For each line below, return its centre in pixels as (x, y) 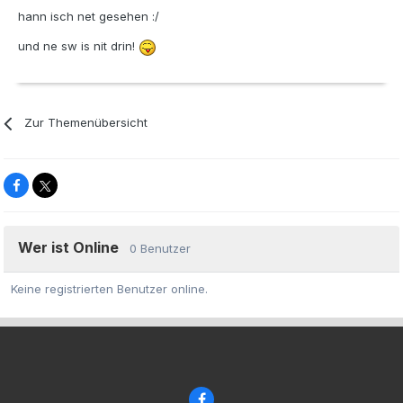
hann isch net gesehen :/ (89, 17)
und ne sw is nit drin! (78, 46)
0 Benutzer (160, 249)
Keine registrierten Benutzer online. (109, 289)
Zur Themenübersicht (86, 123)
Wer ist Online (74, 248)
